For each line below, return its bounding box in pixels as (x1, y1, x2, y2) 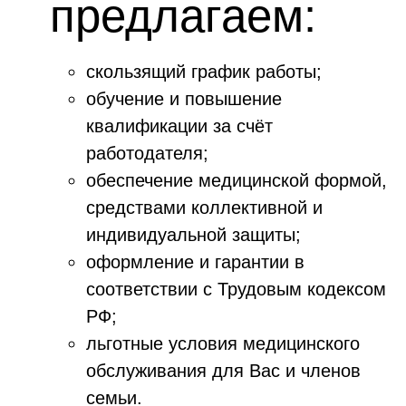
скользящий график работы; (86, 62, 327, 82)
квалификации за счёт (86, 116, 273, 136)
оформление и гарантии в (86, 252, 304, 272)
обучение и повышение (86, 89, 282, 109)
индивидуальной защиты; (86, 225, 306, 245)
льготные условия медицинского (86, 333, 360, 353)
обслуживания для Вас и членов (86, 361, 361, 381)
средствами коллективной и (86, 198, 323, 217)
